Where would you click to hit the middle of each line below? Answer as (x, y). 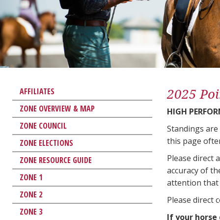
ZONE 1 (31, 177)
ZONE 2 (31, 194)
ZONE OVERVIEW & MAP (57, 108)
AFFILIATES (37, 91)
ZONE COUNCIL (43, 125)
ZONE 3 (31, 211)
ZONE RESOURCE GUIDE (56, 160)
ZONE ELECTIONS (46, 143)
